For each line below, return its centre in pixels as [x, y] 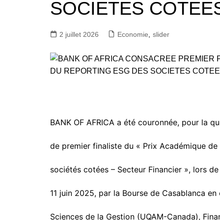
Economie [133, 34]
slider [161, 34]
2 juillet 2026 [79, 34]
